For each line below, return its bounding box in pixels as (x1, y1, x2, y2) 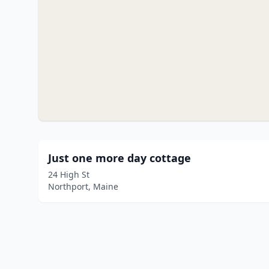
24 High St (48, 169, 89, 180)
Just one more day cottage (48, 151, 191, 165)
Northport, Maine (48, 181, 118, 192)
